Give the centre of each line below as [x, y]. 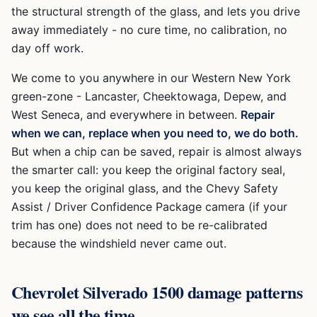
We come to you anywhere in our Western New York [151, 78]
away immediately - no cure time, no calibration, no [149, 30]
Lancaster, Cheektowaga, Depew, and [186, 96]
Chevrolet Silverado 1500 [98, 292]
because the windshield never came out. [119, 243]
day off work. [47, 48]
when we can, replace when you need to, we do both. [155, 133]
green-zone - [46, 96]
